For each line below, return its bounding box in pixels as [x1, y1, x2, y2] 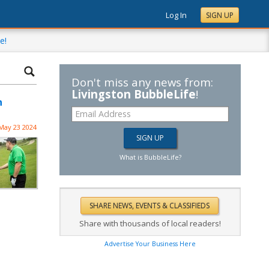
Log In [166, 10, 187, 20]
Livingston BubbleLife [71, 86, 196, 101]
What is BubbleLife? [119, 153, 181, 162]
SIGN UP [206, 10, 234, 20]
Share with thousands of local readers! [79, 218, 221, 229]
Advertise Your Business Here [104, 240, 196, 248]
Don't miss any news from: [71, 74, 213, 89]
